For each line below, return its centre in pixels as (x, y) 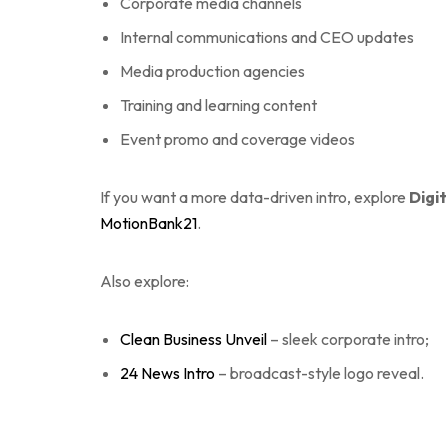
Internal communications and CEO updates (267, 36)
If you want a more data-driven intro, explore (254, 196)
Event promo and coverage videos (237, 138)
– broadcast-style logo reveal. (319, 372)
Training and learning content (218, 104)
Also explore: (144, 280)
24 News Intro (167, 372)
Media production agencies (212, 70)
